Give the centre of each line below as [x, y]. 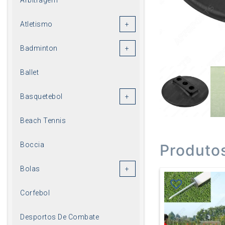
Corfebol [35, 193]
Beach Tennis [43, 120]
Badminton [39, 48]
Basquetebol [41, 96]
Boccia [32, 144]
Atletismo [36, 24]
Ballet [29, 72]
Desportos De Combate [60, 217]
